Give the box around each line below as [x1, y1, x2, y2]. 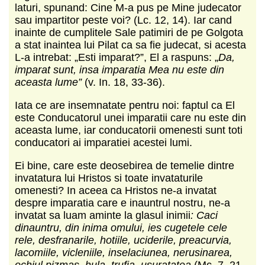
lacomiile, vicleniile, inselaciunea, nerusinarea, [15, 246, 232, 258]
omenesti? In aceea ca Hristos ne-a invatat [15, 184, 216, 196]
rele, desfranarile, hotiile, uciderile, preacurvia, [15, 234, 232, 246]
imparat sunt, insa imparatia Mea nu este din [15, 63, 224, 76]
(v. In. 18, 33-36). [85, 76, 165, 88]
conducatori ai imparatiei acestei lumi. [15, 136, 192, 148]
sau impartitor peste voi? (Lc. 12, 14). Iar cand [15, 14, 232, 26]
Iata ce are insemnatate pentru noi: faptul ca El [15, 99, 235, 111]
